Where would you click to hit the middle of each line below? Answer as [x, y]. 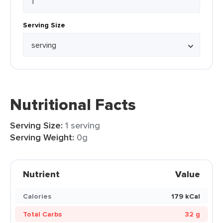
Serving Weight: [42, 137]
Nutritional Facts [73, 105]
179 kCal [186, 196]
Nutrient [41, 174]
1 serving [83, 125]
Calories [37, 196]
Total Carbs [42, 214]
